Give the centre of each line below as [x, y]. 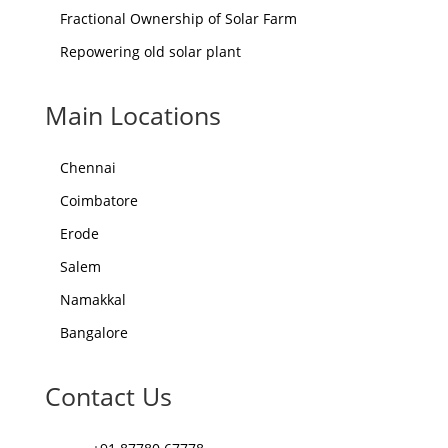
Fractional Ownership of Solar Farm [178, 18]
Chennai [87, 167]
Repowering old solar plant [150, 51]
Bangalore [95, 332]
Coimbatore [98, 200]
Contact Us [108, 395]
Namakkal [92, 299]
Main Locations [132, 114]
